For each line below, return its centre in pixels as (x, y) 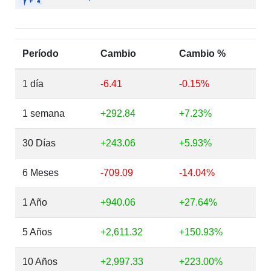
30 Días (39, 143)
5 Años (37, 232)
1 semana (44, 113)
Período (41, 54)
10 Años (40, 262)
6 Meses (41, 173)
